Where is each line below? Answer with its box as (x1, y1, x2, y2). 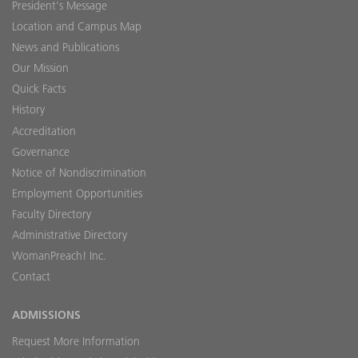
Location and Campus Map (12, 18, 141, 34)
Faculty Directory (12, 207, 91, 222)
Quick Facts (12, 82, 66, 97)
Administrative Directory (12, 228, 127, 243)
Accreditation (12, 123, 76, 138)
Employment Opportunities (12, 185, 142, 201)
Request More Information (12, 333, 140, 348)
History (12, 102, 45, 117)
